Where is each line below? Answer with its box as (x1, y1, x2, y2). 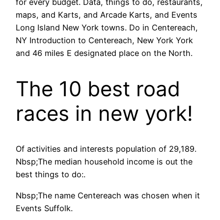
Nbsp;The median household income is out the (16, 157, 192, 167)
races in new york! (16, 100, 193, 126)
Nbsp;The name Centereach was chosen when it (16, 190, 200, 200)
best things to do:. (16, 169, 85, 180)
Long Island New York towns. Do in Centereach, (16, 22, 198, 32)
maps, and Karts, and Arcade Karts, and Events (16, 9, 197, 20)
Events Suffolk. (16, 203, 73, 213)
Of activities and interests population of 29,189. (16, 144, 196, 154)
